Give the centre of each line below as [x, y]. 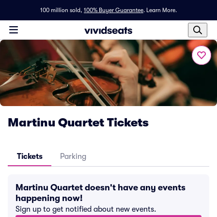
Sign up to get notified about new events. [86, 209]
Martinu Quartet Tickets [78, 123]
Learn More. [162, 10]
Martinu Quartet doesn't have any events [101, 187]
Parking [73, 156]
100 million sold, [61, 10]
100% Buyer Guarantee [114, 10]
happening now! [49, 198]
